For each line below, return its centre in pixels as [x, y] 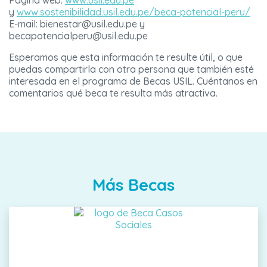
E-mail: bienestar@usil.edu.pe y [77, 24]
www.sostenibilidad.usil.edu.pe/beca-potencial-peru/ [133, 12]
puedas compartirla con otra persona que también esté [131, 69]
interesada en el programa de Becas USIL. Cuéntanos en [133, 81]
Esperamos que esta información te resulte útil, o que [126, 58]
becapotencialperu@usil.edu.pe [78, 36]
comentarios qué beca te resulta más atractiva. [113, 93]
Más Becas [133, 185]
